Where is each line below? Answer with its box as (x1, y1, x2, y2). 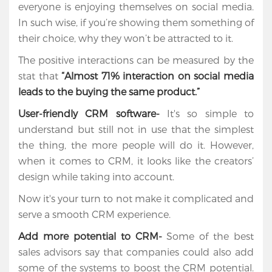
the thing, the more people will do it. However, (18, 139, 254, 151)
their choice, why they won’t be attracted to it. (18, 32, 245, 44)
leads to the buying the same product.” (18, 86, 202, 98)
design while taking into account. (18, 171, 177, 183)
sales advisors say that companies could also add (18, 246, 254, 258)
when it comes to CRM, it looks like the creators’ (18, 155, 254, 167)
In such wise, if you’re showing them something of (18, 16, 254, 29)
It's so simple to (167, 107, 254, 120)
